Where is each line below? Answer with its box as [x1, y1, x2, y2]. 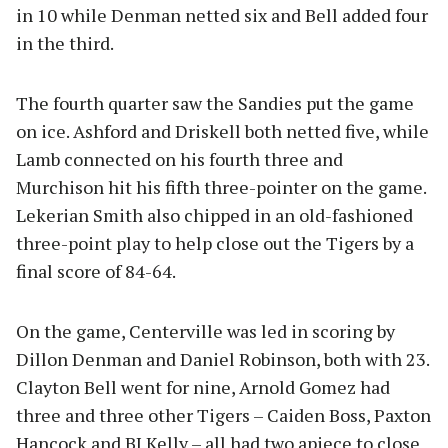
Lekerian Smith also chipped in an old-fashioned [16, 202, 413, 227]
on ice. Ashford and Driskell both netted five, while [16, 118, 429, 143]
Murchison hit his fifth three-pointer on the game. [16, 174, 426, 199]
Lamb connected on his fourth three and [16, 146, 343, 171]
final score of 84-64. [16, 258, 176, 283]
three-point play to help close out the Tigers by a [16, 230, 414, 255]
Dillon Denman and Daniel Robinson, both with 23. [16, 346, 429, 371]
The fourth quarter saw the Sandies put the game [16, 90, 414, 115]
